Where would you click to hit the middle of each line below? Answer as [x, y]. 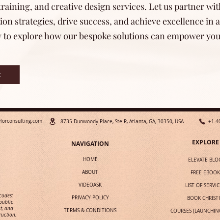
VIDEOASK [90, 185]
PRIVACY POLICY [90, 197]
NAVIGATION [90, 143]
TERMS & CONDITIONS [90, 210]
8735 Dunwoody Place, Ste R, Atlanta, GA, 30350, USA [122, 121]
